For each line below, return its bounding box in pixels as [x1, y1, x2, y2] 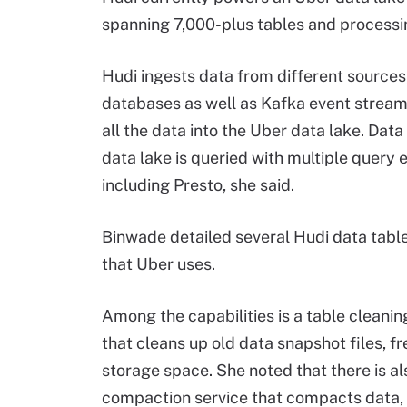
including [102, 175, 174, 194]
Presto [174, 175, 223, 194]
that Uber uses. [102, 254, 215, 273]
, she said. [223, 175, 294, 194]
